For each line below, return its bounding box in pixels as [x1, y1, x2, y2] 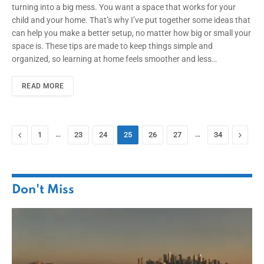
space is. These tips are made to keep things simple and [12, 41, 213, 51]
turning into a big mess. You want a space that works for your [12, 2, 236, 12]
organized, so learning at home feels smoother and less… [12, 54, 217, 64]
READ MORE [22, 81, 64, 90]
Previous [21, 129, 54, 139]
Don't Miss [12, 183, 74, 196]
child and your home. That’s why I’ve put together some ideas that [12, 15, 250, 25]
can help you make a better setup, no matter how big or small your [12, 28, 251, 38]
